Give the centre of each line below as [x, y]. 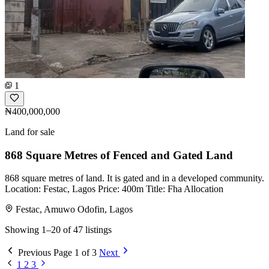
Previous [35, 253]
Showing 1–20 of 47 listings [58, 230]
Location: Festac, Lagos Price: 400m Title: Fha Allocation [114, 189]
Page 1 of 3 [75, 253]
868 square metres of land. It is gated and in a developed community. [134, 178]
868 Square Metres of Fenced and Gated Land [119, 155]
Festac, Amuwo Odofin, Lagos [74, 210]
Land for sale [30, 131]
